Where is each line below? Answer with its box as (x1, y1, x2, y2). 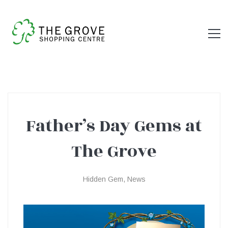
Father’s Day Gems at (26, 112, 202, 139)
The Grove (71, 138, 157, 164)
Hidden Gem (82, 175, 123, 183)
